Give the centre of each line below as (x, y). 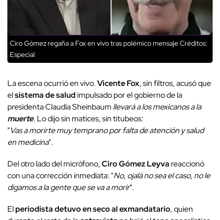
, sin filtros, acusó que (175, 83)
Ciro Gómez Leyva (136, 164)
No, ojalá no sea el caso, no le (162, 176)
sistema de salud (45, 95)
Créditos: (193, 43)
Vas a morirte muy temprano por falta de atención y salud (107, 131)
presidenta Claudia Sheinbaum (60, 107)
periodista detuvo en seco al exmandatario (93, 209)
